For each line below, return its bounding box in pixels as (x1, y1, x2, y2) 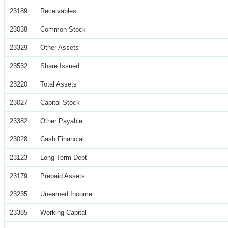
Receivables (40, 7, 76, 15)
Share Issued (40, 62, 79, 70)
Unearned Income (40, 190, 92, 198)
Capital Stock (40, 99, 80, 107)
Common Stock (40, 25, 86, 34)
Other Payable (40, 117, 82, 125)
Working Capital (40, 209, 87, 217)
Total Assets (40, 80, 77, 89)
